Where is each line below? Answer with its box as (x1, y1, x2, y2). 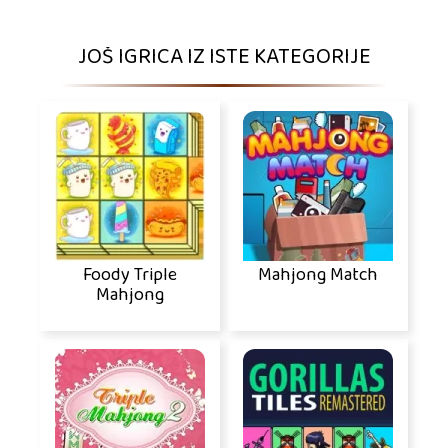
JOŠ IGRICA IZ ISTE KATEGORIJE (77, 38, 371, 78)
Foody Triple (83, 259, 177, 292)
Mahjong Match (258, 259, 378, 292)
